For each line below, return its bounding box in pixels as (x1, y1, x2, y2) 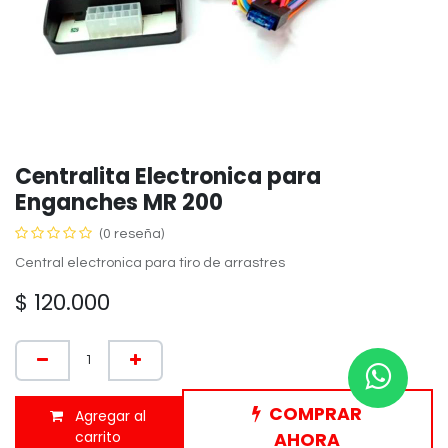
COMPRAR (269, 401, 363, 426)
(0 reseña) (99, 226, 164, 241)
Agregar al (71, 405, 147, 426)
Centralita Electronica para (15, 160, 321, 192)
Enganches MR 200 (15, 186, 223, 218)
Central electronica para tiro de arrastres (15, 255, 285, 270)
